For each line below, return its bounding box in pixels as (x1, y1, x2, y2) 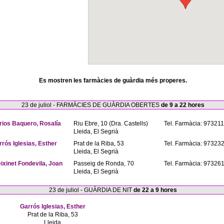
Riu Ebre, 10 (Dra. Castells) (73, 120, 148, 127)
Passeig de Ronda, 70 (73, 160, 134, 167)
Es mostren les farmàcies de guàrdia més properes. (39, 77, 187, 84)
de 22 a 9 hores (133, 186, 177, 193)
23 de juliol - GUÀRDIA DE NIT (49, 186, 133, 193)
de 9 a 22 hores (161, 101, 204, 108)
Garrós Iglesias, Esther (19, 203, 85, 210)
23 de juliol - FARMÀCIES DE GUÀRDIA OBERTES (21, 101, 161, 108)
